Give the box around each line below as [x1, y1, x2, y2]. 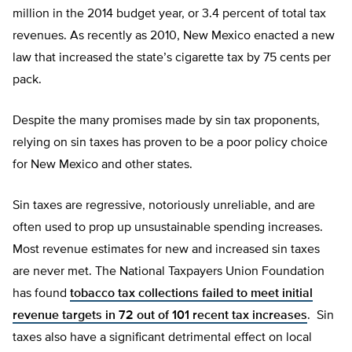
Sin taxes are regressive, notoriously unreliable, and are [13, 200, 315, 213]
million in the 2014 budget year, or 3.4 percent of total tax [13, 8, 326, 21]
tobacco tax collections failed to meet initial [70, 288, 313, 301]
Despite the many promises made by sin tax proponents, [13, 115, 320, 128]
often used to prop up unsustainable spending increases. [13, 222, 323, 235]
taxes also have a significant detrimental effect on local [13, 332, 312, 345]
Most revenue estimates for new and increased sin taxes [13, 244, 320, 257]
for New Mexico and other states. [13, 159, 192, 172]
